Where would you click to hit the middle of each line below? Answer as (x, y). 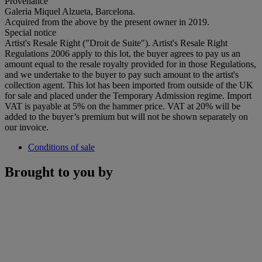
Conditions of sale (61, 147)
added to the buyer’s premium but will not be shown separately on (126, 116)
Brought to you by (59, 172)
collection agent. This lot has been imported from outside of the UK (129, 85)
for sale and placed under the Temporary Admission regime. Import (128, 95)
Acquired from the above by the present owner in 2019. (107, 22)
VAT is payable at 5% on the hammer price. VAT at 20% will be (123, 106)
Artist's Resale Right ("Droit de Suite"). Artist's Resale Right (116, 43)
